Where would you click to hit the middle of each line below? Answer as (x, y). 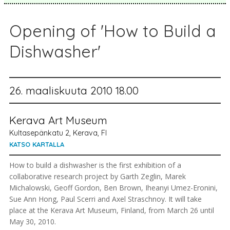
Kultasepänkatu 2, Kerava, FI (58, 133)
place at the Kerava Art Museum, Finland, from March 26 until (112, 210)
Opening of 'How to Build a (113, 31)
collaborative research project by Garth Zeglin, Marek (98, 176)
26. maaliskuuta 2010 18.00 (74, 90)
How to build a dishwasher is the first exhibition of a (95, 165)
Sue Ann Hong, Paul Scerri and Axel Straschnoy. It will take (106, 199)
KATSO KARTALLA (37, 144)
